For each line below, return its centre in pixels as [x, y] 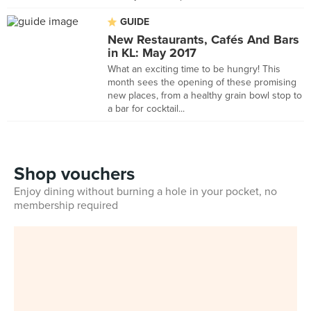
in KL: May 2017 [152, 53]
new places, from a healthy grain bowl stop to [205, 95]
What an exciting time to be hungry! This [194, 69]
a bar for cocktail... [146, 109]
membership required [66, 205]
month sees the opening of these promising [202, 82]
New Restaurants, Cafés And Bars [203, 40]
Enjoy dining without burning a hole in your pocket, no [145, 192]
